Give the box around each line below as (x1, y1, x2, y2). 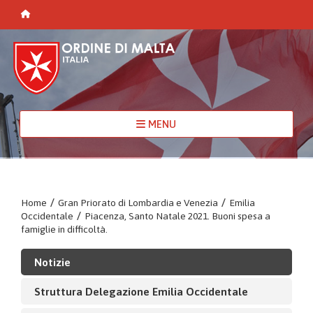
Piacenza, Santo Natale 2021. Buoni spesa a (85, 210, 270, 221)
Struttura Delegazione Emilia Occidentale (34, 284, 248, 298)
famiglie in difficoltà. (21, 223, 108, 235)
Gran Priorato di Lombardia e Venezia (58, 196, 218, 208)
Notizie (34, 255, 71, 268)
